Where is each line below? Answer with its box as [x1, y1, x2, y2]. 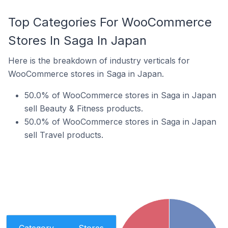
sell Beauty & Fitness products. [24, 103, 143, 113]
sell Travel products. [24, 130, 103, 140]
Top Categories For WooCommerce [8, 15, 212, 30]
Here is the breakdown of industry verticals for [8, 55, 190, 66]
